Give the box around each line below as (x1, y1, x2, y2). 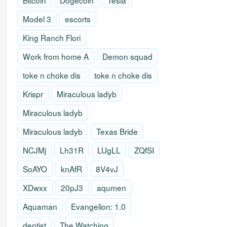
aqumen (97, 182, 126, 194)
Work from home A (23, 51, 89, 62)
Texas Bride (96, 126, 138, 137)
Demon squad (102, 51, 153, 62)
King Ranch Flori (23, 32, 81, 44)
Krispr (23, 88, 43, 100)
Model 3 (23, 13, 51, 25)
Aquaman (23, 201, 57, 212)
